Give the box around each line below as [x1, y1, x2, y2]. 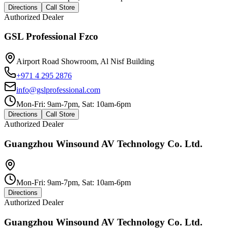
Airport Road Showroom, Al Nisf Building [16, 57, 154, 66]
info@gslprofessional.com [16, 85, 100, 94]
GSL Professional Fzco [4, 31, 98, 42]
